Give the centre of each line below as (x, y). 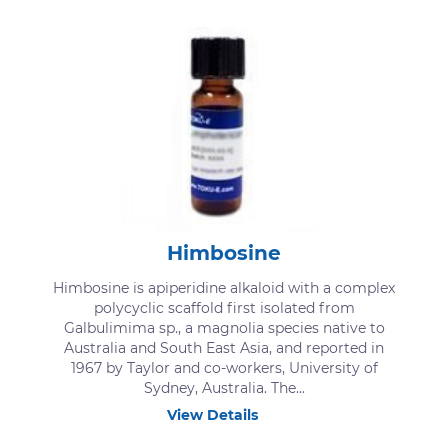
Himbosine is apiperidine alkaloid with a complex (224, 287)
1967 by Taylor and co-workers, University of (224, 367)
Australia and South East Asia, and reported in (224, 347)
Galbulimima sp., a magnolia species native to (224, 327)
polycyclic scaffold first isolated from (224, 307)
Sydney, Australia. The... (224, 387)
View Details (212, 414)
